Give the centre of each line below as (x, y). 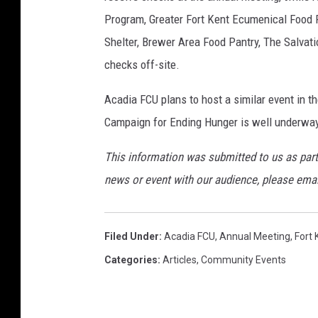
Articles (180, 260)
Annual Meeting (255, 237)
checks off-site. (142, 65)
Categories (131, 260)
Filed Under (132, 237)
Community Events (243, 260)
